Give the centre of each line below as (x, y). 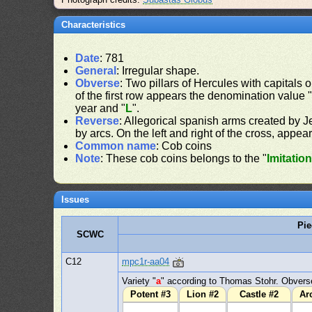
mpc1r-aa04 (146, 262)
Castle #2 (259, 294)
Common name (116, 146)
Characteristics (94, 25)
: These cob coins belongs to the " (184, 158)
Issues (76, 200)
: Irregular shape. (158, 71)
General (96, 71)
